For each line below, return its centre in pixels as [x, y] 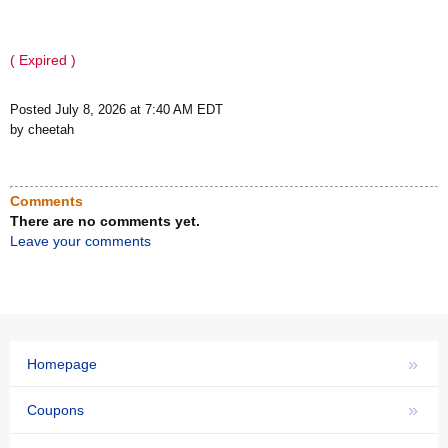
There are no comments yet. [105, 221]
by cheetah [42, 129]
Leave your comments [80, 241]
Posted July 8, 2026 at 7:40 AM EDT [116, 109]
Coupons [55, 410]
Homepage [62, 364]
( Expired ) [43, 60]
